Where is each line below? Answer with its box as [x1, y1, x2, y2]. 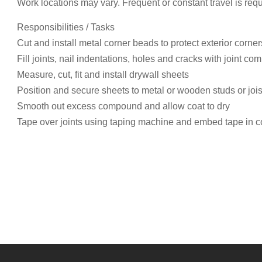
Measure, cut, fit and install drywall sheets [17, 70, 189, 80]
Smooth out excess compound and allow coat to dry [17, 101, 230, 111]
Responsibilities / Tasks [17, 22, 115, 32]
